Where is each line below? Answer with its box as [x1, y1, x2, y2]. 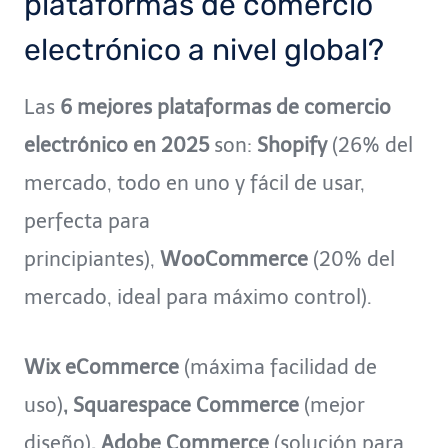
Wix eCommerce [24, 354, 184, 379]
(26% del [327, 132, 413, 157]
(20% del [308, 246, 395, 271]
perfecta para [24, 208, 150, 233]
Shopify [257, 132, 327, 157]
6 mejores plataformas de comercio [60, 94, 391, 119]
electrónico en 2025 [24, 132, 209, 157]
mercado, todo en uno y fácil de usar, [24, 170, 365, 195]
